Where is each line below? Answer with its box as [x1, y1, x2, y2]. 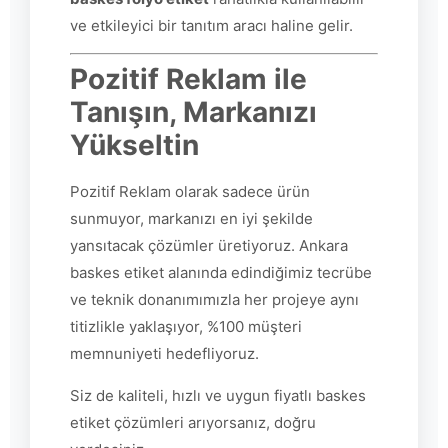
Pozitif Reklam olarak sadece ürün [70, 182, 310, 202]
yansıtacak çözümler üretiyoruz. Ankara [70, 236, 348, 256]
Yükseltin [70, 128, 199, 163]
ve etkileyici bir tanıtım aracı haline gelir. [70, 15, 353, 35]
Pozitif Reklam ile [70, 62, 307, 97]
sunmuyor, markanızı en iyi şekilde [70, 209, 313, 229]
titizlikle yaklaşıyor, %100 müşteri [70, 317, 302, 337]
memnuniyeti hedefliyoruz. [70, 344, 259, 364]
